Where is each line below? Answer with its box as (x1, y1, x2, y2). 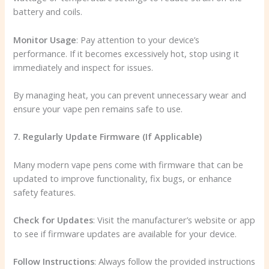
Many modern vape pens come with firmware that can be (13, 158, 244, 171)
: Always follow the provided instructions (94, 255, 256, 268)
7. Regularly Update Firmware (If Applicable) (13, 130, 202, 143)
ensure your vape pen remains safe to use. (13, 102, 183, 115)
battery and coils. (13, 5, 83, 18)
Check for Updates (13, 213, 94, 226)
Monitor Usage (13, 33, 77, 46)
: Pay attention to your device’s (76, 33, 200, 46)
